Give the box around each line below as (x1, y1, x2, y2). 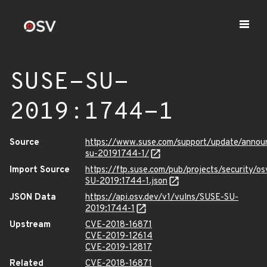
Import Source (10, 164, 70, 176)
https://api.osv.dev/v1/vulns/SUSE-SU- (85, 192, 238, 203)
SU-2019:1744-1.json (85, 176, 167, 187)
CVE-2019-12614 (85, 231, 153, 242)
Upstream (10, 219, 51, 231)
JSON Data (10, 192, 56, 203)
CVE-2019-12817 (85, 242, 152, 253)
